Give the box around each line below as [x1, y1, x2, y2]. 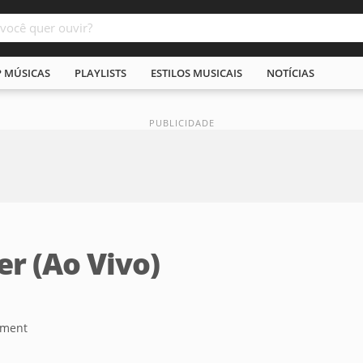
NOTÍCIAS [267, 66, 314, 80]
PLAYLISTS [75, 66, 126, 80]
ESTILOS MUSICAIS [151, 66, 242, 80]
